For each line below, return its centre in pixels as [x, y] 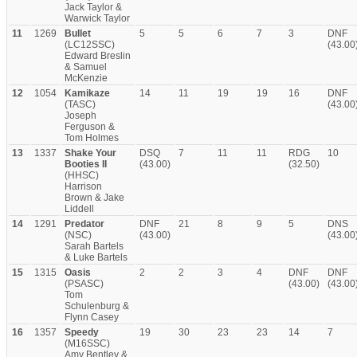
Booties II [86, 164]
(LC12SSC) [90, 45]
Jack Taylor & [93, 7]
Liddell [79, 209]
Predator [84, 224]
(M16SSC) [87, 343]
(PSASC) [84, 284]
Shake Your [90, 153]
